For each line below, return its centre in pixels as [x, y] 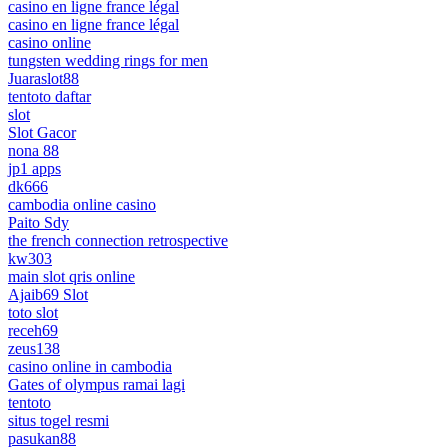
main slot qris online [71, 276]
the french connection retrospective [118, 240]
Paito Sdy [38, 222]
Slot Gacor [42, 132]
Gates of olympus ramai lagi [96, 384]
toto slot [33, 312]
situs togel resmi [58, 420]
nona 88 [33, 150]
